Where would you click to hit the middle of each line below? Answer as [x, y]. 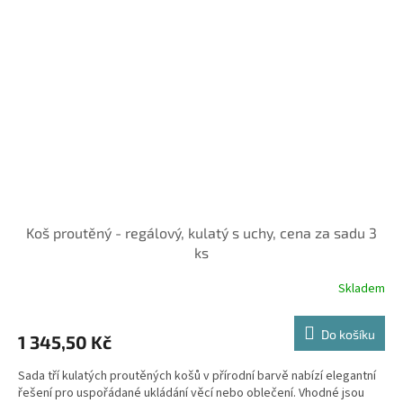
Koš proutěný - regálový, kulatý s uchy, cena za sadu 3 [201, 232]
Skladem [362, 289]
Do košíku [348, 334]
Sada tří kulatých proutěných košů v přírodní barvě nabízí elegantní [197, 376]
